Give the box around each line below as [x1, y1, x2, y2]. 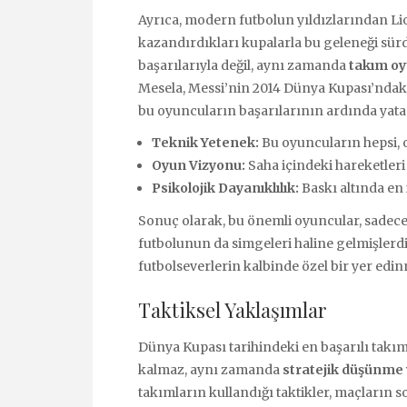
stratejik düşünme [283, 361, 403, 378]
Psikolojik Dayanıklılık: [152, 179, 299, 196]
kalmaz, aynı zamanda [138, 361, 283, 378]
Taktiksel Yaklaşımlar [138, 295, 327, 323]
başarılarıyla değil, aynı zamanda [138, 56, 349, 74]
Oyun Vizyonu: [152, 156, 245, 174]
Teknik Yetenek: [152, 134, 259, 151]
